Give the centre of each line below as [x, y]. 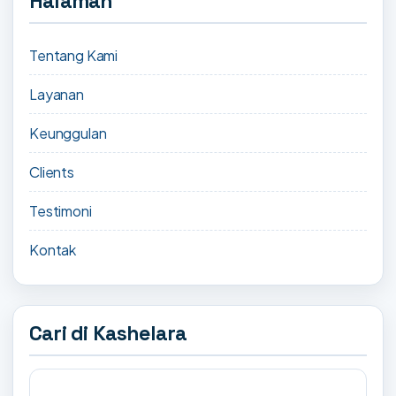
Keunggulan [68, 133]
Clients [52, 172]
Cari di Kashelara [108, 334]
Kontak [53, 250]
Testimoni [61, 211]
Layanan [57, 95]
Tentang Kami [74, 56]
